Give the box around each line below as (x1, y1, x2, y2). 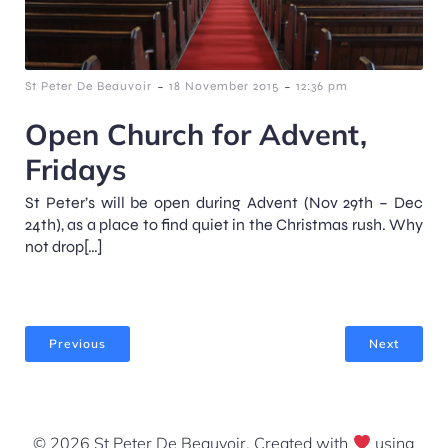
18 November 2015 (169, 78, 279, 93)
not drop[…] (25, 236, 103, 256)
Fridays (25, 150, 126, 187)
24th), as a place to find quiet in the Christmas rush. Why (25, 214, 423, 234)
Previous (49, 335, 106, 351)
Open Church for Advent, (25, 115, 367, 152)
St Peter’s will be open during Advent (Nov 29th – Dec (25, 192, 423, 212)
